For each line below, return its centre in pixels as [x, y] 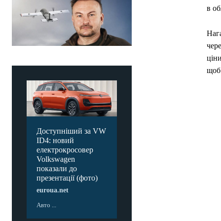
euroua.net [53, 190]
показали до [57, 169]
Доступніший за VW [71, 131]
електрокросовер [65, 150]
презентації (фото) [67, 178]
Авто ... [46, 205]
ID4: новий [55, 141]
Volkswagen [56, 159]
